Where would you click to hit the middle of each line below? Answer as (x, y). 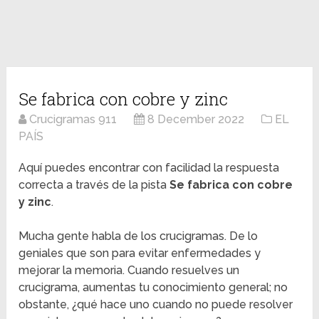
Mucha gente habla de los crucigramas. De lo (138, 236)
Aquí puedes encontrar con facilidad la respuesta (149, 168)
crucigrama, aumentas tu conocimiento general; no (153, 288)
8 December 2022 (196, 120)
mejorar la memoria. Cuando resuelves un (129, 271)
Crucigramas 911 (73, 120)
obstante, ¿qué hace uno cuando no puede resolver (156, 305)
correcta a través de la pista (94, 185)
